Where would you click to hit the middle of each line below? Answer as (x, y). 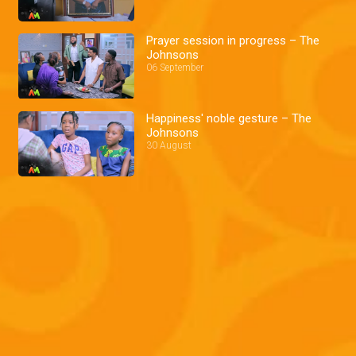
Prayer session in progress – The (233, 40)
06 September (175, 67)
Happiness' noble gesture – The (229, 118)
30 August (169, 145)
